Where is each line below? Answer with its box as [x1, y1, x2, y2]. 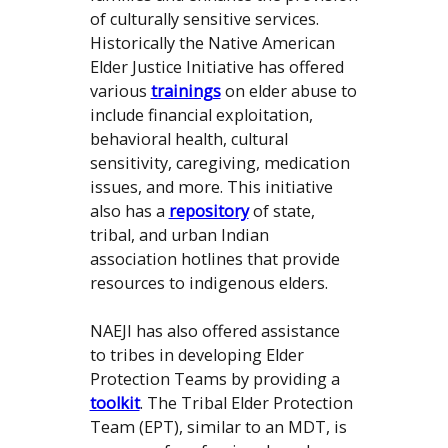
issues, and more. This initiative [89, 176, 333, 199]
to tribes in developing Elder [89, 344, 304, 367]
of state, [248, 200, 315, 223]
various [89, 80, 151, 103]
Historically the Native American [89, 32, 335, 55]
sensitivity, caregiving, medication [89, 152, 350, 175]
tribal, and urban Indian [89, 224, 269, 247]
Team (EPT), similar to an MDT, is [89, 416, 347, 439]
